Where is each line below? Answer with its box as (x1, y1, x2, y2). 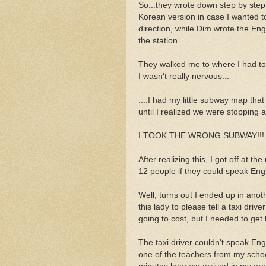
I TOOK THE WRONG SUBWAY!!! (138, 131, 264, 140)
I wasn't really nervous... (138, 71, 229, 81)
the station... (138, 36, 185, 45)
